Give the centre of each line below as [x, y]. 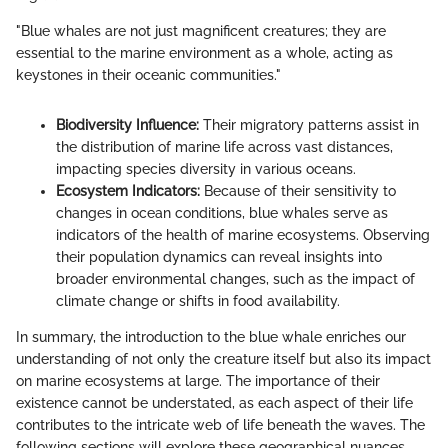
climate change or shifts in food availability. [198, 300]
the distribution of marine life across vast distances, [224, 146]
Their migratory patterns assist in [309, 124]
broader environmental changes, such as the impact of [235, 278]
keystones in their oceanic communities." [148, 74]
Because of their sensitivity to [298, 190]
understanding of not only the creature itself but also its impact [223, 358]
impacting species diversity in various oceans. [206, 168]
